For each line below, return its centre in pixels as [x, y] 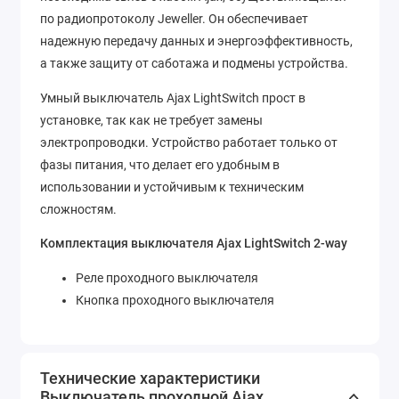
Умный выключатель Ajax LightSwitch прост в [173, 98]
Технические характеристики [150, 378]
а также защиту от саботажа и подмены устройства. [194, 64]
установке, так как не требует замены [151, 120]
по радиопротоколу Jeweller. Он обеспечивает [174, 19]
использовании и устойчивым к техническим [172, 187]
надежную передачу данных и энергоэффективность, [196, 41]
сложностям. [78, 209]
